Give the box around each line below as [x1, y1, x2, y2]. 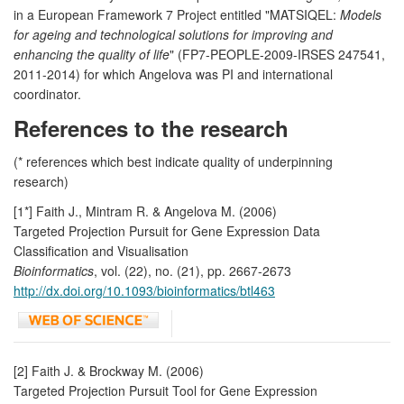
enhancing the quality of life [14, 44, 170, 63]
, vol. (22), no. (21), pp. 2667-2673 [94, 261, 291, 280]
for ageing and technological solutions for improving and [14, 24, 333, 43]
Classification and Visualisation [14, 241, 188, 260]
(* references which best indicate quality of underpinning [14, 151, 333, 170]
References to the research [14, 112, 289, 143]
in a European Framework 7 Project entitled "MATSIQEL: [14, 5, 340, 23]
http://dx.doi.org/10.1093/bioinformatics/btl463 [14, 280, 275, 299]
